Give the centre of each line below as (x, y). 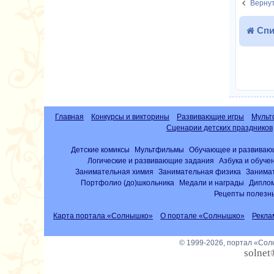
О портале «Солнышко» (202, 216)
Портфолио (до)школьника (127, 182)
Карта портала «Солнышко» (103, 216)
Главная (69, 117)
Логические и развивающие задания (151, 160)
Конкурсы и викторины (130, 117)
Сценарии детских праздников (220, 128)
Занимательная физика (199, 171)
